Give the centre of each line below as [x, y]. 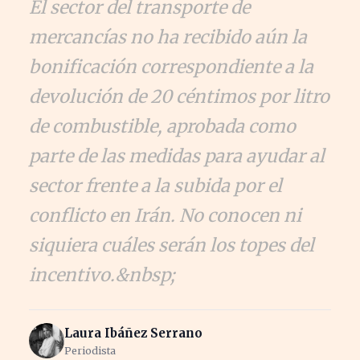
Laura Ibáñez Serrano [133, 333]
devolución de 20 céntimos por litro [179, 96]
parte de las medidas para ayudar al [177, 156]
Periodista [90, 350]
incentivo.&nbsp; [102, 275]
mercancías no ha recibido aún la [168, 37]
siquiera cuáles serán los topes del [172, 245]
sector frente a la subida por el [155, 186]
